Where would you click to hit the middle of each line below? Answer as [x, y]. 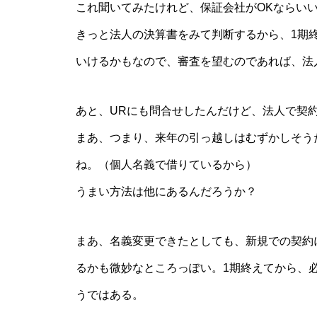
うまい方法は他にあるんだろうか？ [166, 191]
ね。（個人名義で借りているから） [166, 165]
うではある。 [110, 295]
